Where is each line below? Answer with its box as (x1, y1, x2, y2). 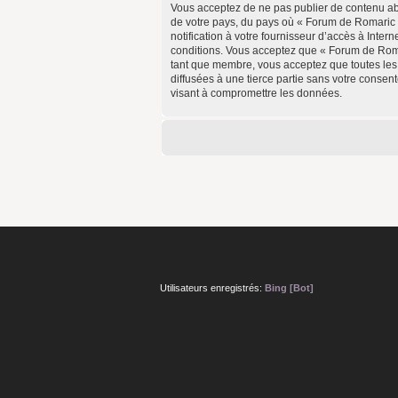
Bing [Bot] (264, 283, 314, 293)
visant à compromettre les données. (171, 87, 342, 99)
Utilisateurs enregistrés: (159, 283, 265, 293)
